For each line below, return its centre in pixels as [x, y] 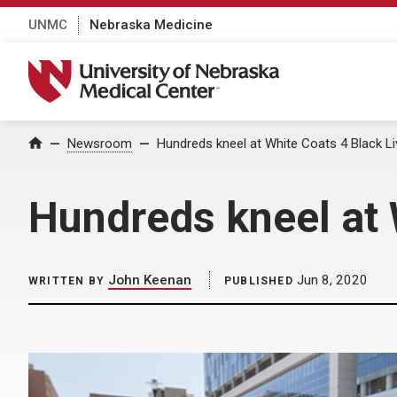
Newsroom [100, 144]
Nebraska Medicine [151, 24]
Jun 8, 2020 [330, 280]
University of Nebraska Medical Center [165, 69]
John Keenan [150, 280]
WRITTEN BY [66, 281]
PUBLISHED [259, 281]
